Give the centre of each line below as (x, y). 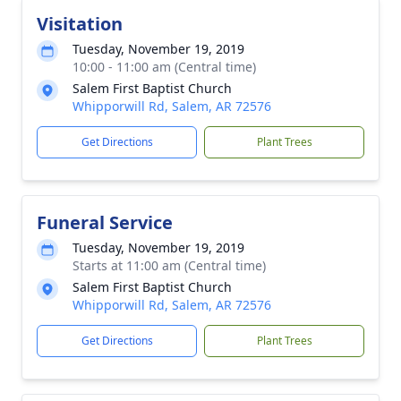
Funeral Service (105, 222)
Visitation (80, 24)
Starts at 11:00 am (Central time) (169, 265)
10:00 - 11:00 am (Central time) (164, 67)
